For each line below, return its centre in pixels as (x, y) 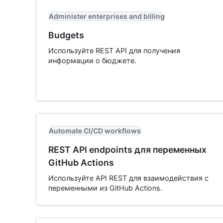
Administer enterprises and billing (107, 16)
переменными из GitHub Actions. (105, 188)
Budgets (66, 35)
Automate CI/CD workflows (95, 131)
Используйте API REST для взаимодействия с (128, 178)
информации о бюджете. (92, 60)
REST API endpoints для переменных (127, 150)
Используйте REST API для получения (114, 51)
